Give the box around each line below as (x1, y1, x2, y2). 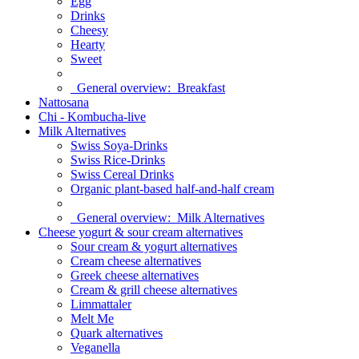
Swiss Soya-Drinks (71, 139, 167, 152)
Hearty (71, 38, 105, 51)
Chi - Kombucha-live (38, 110, 146, 123)
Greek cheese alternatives (71, 268, 199, 282)
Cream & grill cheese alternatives (71, 283, 237, 296)
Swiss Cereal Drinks (71, 167, 174, 181)
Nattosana (38, 95, 89, 109)
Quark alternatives (71, 326, 163, 340)
